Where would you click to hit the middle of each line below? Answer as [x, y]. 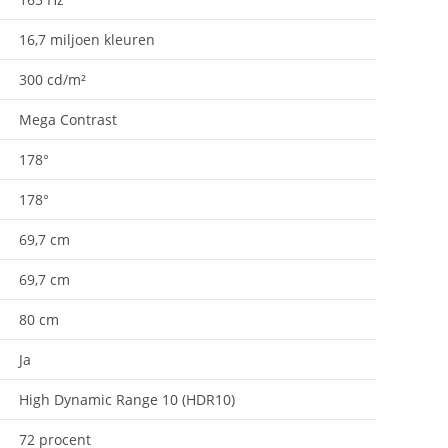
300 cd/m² [52, 79]
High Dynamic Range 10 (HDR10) [127, 399]
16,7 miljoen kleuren [87, 39]
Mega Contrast [68, 119]
